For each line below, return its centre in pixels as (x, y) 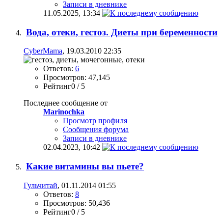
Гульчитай (41, 185)
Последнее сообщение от (66, 103)
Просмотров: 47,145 (77, 78)
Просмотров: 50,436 (77, 203)
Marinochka (64, 112)
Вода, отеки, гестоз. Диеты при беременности (122, 32)
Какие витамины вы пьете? (85, 166)
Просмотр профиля (95, 121)
